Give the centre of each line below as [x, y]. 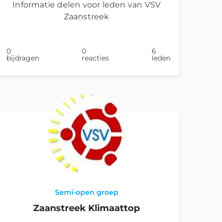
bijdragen [23, 58]
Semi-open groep [86, 192]
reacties [96, 58]
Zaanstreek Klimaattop [87, 208]
